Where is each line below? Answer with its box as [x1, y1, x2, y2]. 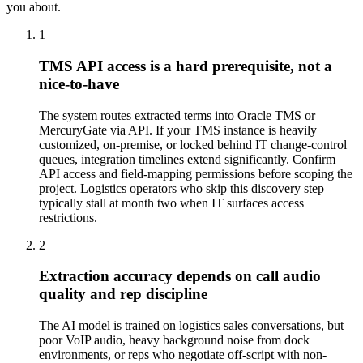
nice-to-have [39, 75, 119, 92]
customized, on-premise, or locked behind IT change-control [39, 137, 347, 152]
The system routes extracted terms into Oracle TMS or [39, 108, 315, 122]
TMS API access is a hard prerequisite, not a [39, 57, 332, 75]
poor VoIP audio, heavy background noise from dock [39, 333, 310, 348]
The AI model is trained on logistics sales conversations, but [39, 318, 344, 333]
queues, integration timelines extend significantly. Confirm [39, 152, 335, 166]
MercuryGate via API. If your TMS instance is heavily [39, 122, 317, 137]
